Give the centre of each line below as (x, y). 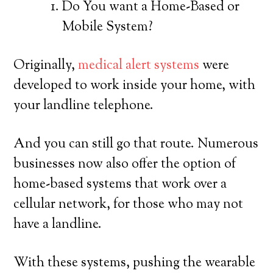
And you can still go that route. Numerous (136, 144)
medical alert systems (139, 66)
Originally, (46, 66)
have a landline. (58, 225)
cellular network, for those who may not (129, 205)
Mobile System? (108, 27)
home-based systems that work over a (120, 185)
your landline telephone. (84, 106)
